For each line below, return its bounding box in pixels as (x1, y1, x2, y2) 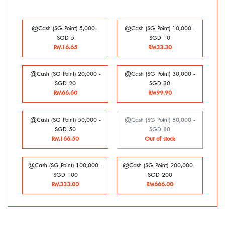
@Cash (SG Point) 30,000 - (124, 72, 195, 77)
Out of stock (144, 137, 175, 142)
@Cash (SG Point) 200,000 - (123, 163, 197, 168)
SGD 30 (149, 81, 170, 86)
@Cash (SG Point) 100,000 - (28, 163, 102, 168)
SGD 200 (147, 173, 172, 178)
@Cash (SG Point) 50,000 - (30, 118, 101, 123)
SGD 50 (55, 127, 76, 132)
